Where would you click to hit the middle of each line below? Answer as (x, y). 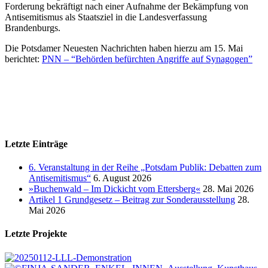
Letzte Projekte (36, 234)
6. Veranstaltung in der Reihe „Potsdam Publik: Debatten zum (145, 167)
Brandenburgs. (33, 28)
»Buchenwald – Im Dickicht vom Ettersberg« (115, 188)
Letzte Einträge (36, 144)
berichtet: (23, 59)
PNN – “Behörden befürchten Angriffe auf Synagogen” (147, 59)
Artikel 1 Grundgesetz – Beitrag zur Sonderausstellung (132, 199)
